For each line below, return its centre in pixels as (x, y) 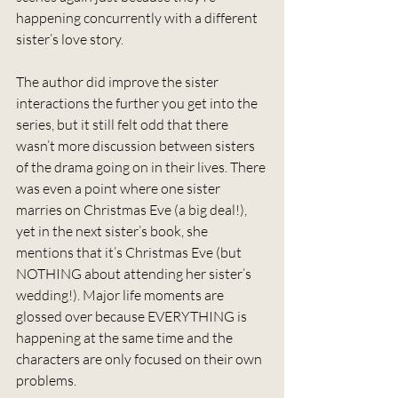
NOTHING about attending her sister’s (135, 273)
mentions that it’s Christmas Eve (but (130, 252)
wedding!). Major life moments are (121, 295)
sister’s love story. (70, 39)
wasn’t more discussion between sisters (137, 145)
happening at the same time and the (126, 337)
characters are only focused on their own (140, 358)
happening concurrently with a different (138, 17)
